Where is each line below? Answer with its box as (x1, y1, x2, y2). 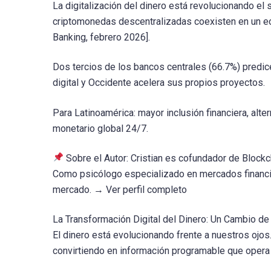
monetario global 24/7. (53, 122, 148, 134)
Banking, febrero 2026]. (53, 31, 150, 44)
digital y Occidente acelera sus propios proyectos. (53, 77, 265, 89)
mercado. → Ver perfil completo (53, 183, 187, 195)
